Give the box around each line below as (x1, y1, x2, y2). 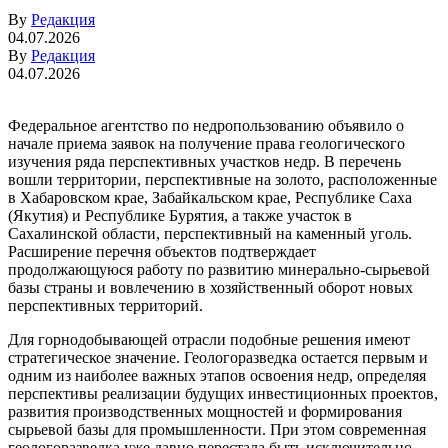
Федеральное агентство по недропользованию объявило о (8, 116, 404, 134)
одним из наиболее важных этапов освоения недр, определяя (8, 366, 426, 384)
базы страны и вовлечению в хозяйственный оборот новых (8, 278, 413, 296)
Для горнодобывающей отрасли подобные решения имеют (8, 330, 410, 348)
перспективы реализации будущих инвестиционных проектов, (8, 384, 438, 402)
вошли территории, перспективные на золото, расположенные (8, 170, 437, 188)
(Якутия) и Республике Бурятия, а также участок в (8, 206, 352, 224)
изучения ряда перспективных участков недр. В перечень (8, 152, 401, 170)
